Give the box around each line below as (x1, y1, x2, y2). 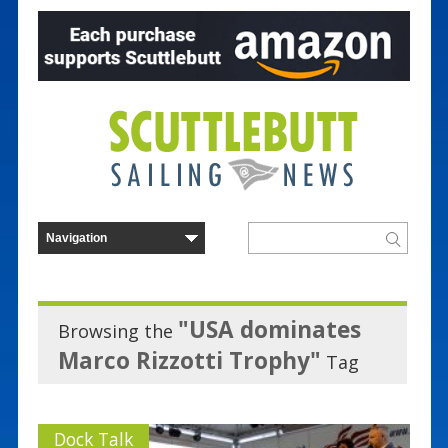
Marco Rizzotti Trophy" (57, 344, 321, 376)
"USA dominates (177, 313, 361, 345)
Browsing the (57, 318, 178, 343)
